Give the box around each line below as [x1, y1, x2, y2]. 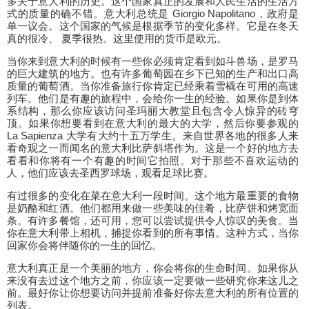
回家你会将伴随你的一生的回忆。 [7, 239, 162, 251]
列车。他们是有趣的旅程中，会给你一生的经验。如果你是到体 [7, 92, 299, 104]
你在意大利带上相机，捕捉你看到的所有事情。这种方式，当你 [7, 227, 299, 239]
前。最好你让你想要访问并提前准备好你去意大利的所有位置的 [7, 287, 299, 299]
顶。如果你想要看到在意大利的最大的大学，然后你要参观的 [7, 117, 299, 129]
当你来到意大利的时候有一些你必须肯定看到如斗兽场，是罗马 [7, 55, 299, 67]
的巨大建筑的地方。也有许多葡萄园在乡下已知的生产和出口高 [7, 68, 299, 79]
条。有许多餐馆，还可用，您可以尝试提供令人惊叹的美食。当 [7, 215, 299, 226]
